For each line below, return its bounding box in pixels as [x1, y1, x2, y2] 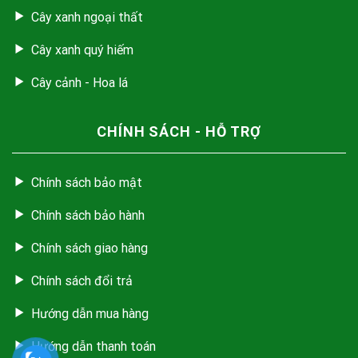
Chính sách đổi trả [31, 272, 133, 288]
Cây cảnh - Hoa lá [31, 74, 128, 90]
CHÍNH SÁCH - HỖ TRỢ [96, 122, 262, 140]
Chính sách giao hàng [31, 240, 148, 256]
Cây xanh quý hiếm [31, 42, 133, 58]
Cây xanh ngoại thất [31, 9, 143, 25]
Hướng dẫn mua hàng [31, 305, 149, 321]
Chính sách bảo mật [31, 174, 142, 190]
